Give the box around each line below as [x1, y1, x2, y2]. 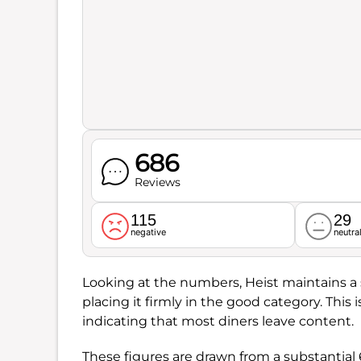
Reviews [134, 175, 180, 189]
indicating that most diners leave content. [82, 313, 354, 329]
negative [130, 226, 166, 238]
